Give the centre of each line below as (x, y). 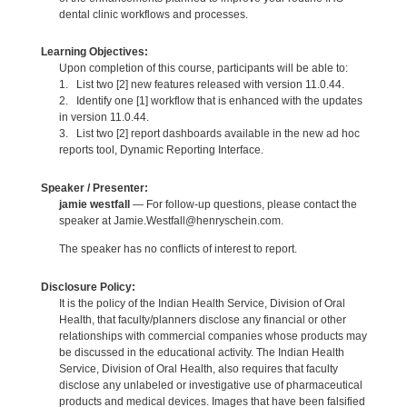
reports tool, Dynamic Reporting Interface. (161, 150)
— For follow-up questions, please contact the (243, 204)
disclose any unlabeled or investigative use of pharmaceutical (210, 385)
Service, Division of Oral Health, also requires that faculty (198, 368)
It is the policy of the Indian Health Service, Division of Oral (202, 303)
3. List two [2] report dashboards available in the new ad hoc (209, 134)
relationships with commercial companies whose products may (213, 336)
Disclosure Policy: (88, 287)
